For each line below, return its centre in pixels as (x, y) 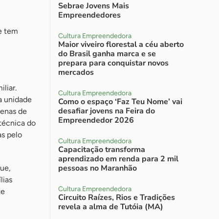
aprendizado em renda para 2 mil (118, 159)
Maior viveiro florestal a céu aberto (121, 44)
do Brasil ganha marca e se (107, 54)
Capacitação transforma (102, 150)
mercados (76, 72)
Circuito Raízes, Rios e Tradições (117, 197)
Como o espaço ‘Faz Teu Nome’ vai (120, 102)
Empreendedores (89, 15)
